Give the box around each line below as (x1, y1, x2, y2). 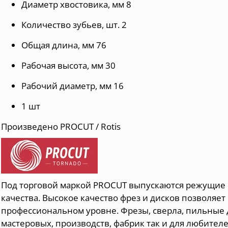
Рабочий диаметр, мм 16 (21, 79, 124, 92)
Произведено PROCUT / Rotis (1, 120, 121, 132)
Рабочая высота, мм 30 (21, 59, 116, 71)
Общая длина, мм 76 (21, 39, 107, 51)
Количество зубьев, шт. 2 (21, 18, 127, 31)
